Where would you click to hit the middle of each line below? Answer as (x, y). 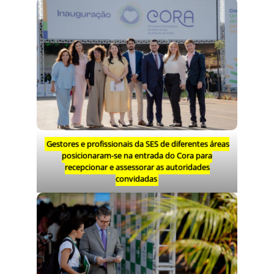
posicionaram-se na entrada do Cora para (137, 156)
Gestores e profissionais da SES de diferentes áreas (138, 144)
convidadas (136, 179)
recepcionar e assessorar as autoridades (137, 167)
